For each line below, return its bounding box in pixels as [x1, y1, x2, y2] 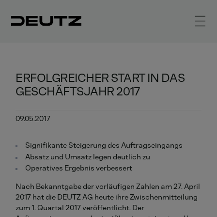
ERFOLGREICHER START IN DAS [15, 71, 185, 85]
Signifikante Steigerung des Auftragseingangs [25, 141, 183, 150]
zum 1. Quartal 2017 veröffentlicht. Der [15, 203, 144, 213]
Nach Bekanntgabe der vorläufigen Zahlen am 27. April [15, 182, 200, 191]
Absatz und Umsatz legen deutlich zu [25, 152, 150, 161]
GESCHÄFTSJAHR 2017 [15, 84, 140, 98]
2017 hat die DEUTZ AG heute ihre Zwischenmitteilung [15, 193, 198, 202]
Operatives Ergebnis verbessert [25, 164, 132, 173]
